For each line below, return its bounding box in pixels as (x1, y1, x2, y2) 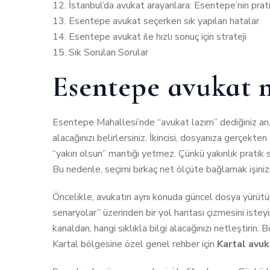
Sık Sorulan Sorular (69, 46, 148, 60)
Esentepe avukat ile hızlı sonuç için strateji (69, 30, 246, 44)
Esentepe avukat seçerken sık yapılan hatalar (69, 14, 259, 28)
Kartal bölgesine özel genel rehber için (52, 237, 217, 251)
